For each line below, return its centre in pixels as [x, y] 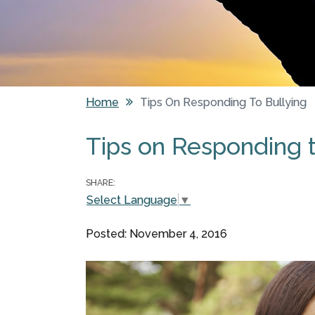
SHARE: [101, 183]
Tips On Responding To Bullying [223, 103]
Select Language [132, 200]
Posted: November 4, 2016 [156, 233]
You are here [137, 127]
